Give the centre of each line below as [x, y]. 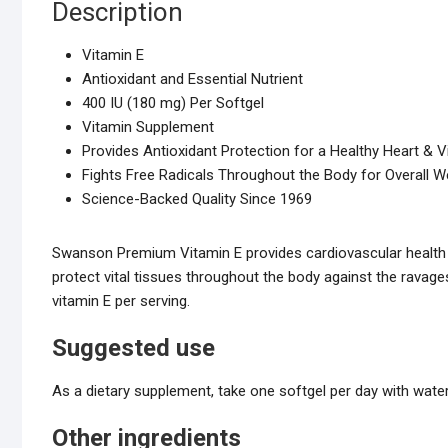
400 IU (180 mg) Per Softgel [173, 103]
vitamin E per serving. [121, 301]
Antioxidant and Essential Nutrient [192, 79]
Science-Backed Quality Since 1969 [197, 199]
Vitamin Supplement [148, 127]
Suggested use [133, 348]
